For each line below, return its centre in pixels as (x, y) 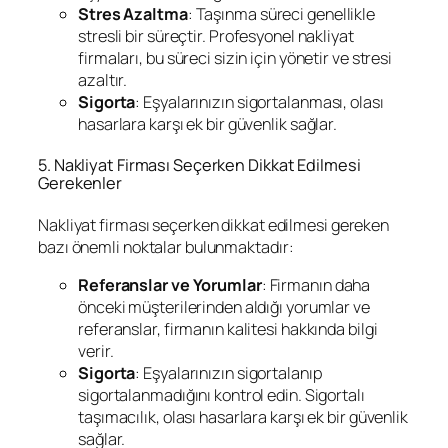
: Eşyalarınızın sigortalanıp (228, 373)
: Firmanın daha (316, 285)
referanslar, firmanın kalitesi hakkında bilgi (228, 329)
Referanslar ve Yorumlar (170, 285)
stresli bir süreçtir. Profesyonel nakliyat (216, 35)
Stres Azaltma (133, 13)
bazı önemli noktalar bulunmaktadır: (166, 246)
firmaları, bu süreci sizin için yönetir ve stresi (235, 57)
